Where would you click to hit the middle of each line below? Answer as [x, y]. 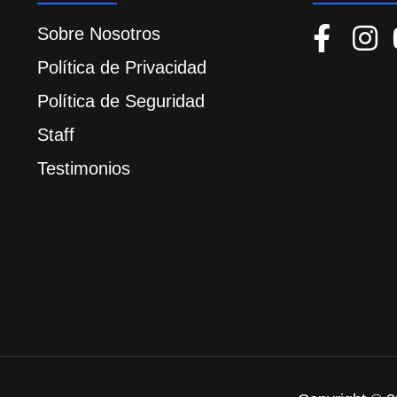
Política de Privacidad [122, 68]
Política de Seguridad [121, 101]
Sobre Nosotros [99, 34]
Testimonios [84, 169]
